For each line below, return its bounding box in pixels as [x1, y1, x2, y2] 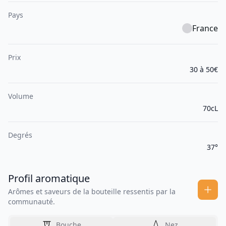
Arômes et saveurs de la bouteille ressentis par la [8, 187, 176, 197]
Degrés [8, 130, 32, 140]
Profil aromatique [8, 172, 90, 186]
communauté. [8, 197, 55, 207]
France [192, 23, 218, 34]
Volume [8, 91, 33, 101]
